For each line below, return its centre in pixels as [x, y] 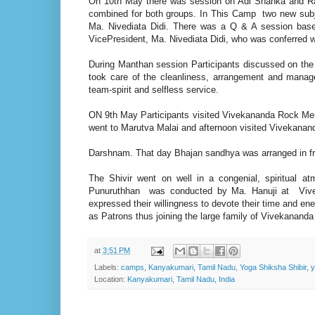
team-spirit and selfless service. [154, 89]
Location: [111, 279]
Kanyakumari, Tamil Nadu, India [181, 279]
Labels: [108, 268]
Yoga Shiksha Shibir [273, 268]
